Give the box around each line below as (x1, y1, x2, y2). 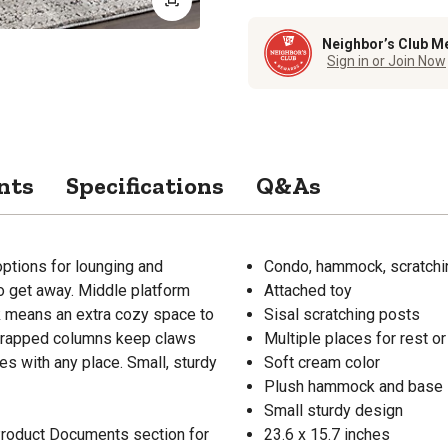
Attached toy (264, 280, 352, 300)
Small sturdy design (264, 400, 403, 420)
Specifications (66, 170, 224, 200)
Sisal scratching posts (264, 304, 420, 324)
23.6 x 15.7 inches (264, 424, 390, 444)
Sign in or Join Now (327, 53, 446, 70)
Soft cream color (264, 352, 380, 372)
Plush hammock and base (264, 376, 443, 396)
